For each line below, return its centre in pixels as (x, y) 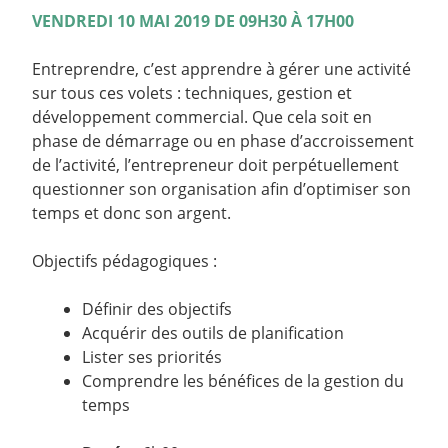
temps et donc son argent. (131, 213)
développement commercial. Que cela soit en (202, 117)
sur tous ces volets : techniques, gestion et (192, 93)
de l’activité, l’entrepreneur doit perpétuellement (215, 165)
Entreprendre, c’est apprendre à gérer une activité (221, 69)
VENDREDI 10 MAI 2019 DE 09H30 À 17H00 (193, 21)
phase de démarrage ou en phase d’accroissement (223, 141)
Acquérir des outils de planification (213, 333)
